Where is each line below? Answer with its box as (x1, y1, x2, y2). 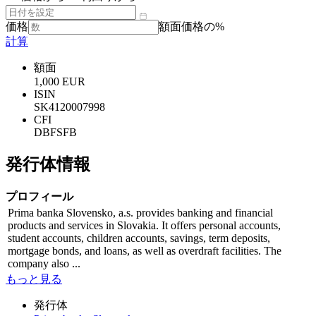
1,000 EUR (34, 75, 85, 87)
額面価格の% (159, 20, 224, 32)
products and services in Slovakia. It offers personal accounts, (8, 219, 281, 231)
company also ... (8, 257, 80, 269)
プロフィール (6, 190, 73, 202)
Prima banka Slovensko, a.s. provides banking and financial (8, 206, 273, 219)
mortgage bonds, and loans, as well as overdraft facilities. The (8, 244, 281, 257)
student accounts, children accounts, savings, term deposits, (8, 231, 270, 244)
